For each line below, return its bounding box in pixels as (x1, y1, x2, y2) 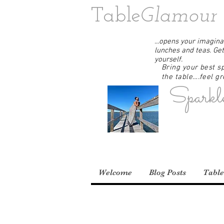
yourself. (154, 55, 182, 64)
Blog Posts (149, 168, 186, 177)
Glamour (141, 5, 217, 27)
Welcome (98, 168, 132, 177)
